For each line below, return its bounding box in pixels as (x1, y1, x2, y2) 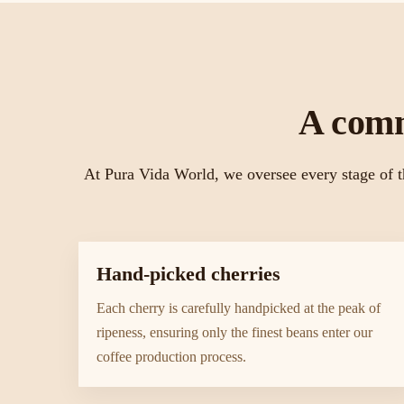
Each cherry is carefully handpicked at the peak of (96, 300, 381, 316)
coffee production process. (96, 349, 246, 364)
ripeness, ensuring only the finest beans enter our (96, 325, 372, 340)
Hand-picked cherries (96, 262, 280, 285)
